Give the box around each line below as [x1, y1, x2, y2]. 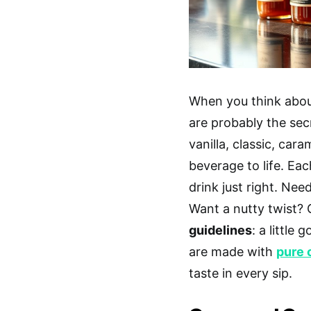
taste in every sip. [189, 265, 292, 280]
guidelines [189, 222, 252, 237]
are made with [189, 244, 276, 259]
